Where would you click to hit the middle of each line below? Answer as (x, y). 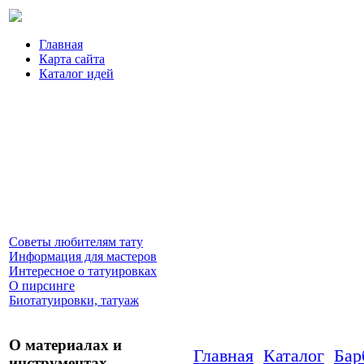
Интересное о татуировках (83, 271)
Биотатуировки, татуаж (74, 300)
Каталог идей (76, 74)
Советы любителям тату (76, 242)
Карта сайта (72, 59)
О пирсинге (42, 286)
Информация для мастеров (83, 256)
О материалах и (65, 344)
